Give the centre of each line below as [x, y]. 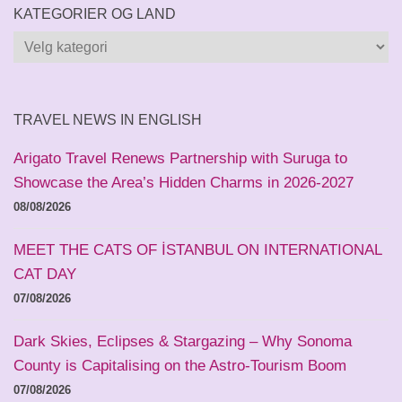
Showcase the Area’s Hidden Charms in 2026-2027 [184, 183]
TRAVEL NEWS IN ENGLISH [108, 120]
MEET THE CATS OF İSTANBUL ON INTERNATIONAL [197, 250]
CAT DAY [45, 275]
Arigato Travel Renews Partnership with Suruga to [180, 159]
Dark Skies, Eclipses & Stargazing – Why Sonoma [183, 342]
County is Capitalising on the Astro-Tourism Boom [180, 366]
